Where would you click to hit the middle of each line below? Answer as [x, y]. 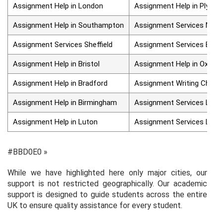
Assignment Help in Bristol [56, 64]
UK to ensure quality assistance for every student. [95, 205]
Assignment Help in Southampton [68, 25]
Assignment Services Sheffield [63, 44]
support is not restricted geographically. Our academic [107, 183]
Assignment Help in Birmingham [65, 102]
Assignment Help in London [58, 6]
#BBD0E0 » [28, 152]
